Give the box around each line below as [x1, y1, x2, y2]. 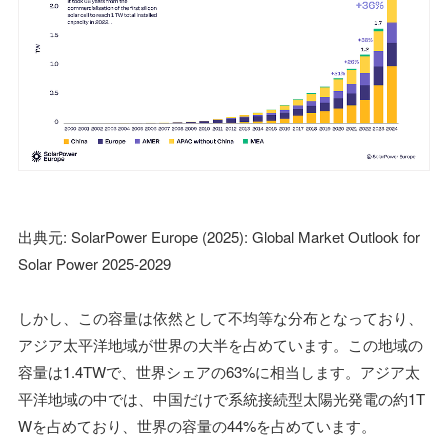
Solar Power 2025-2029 [18, 253, 171, 275]
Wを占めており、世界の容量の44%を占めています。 [18, 415, 376, 437]
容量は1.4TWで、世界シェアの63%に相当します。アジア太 [18, 361, 420, 383]
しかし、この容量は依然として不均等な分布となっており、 [18, 307, 423, 329]
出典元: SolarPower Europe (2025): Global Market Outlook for [18, 226, 420, 248]
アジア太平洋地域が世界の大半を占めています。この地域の [18, 334, 423, 356]
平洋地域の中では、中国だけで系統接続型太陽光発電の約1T [18, 388, 425, 410]
